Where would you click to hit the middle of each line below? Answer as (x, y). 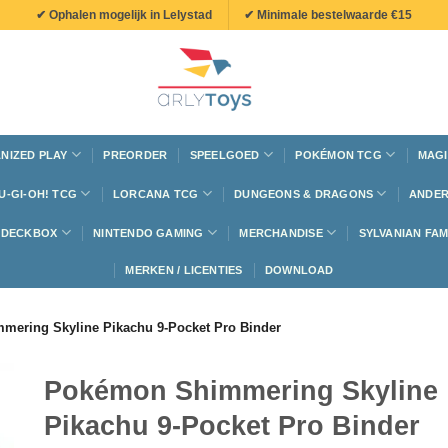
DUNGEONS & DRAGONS (304, 193)
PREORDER (135, 154)
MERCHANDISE (281, 232)
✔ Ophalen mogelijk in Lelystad (123, 14)
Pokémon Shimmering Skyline (241, 390)
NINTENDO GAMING (148, 232)
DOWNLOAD (299, 270)
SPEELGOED (224, 154)
